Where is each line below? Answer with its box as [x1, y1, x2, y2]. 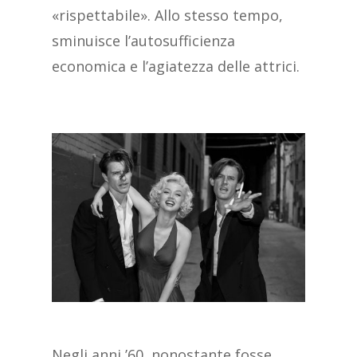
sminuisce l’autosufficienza [51, 31, 235, 51]
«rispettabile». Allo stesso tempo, [51, 6, 283, 25]
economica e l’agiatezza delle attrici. [51, 57, 300, 76]
